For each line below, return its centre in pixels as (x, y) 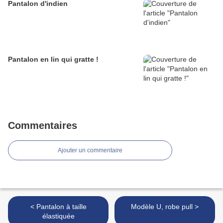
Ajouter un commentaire (90, 151)
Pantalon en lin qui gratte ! (53, 59)
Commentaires (43, 126)
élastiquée (58, 216)
